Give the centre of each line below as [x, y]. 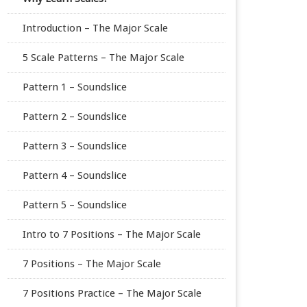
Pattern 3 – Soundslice [74, 146]
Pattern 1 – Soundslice [74, 87]
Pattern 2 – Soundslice [74, 116]
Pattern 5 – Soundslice [74, 205]
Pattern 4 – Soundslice [74, 175]
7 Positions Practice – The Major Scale [112, 293]
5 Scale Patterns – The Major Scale [103, 57]
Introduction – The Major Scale [95, 28]
